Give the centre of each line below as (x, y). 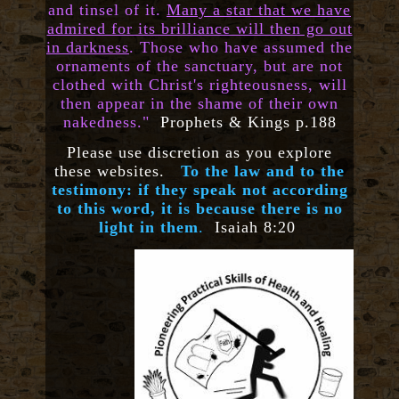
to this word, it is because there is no (199, 209)
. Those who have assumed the (241, 48)
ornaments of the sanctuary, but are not (199, 66)
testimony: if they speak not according (199, 190)
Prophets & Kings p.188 (248, 122)
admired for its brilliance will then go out (199, 29)
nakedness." (109, 122)
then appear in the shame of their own (199, 104)
